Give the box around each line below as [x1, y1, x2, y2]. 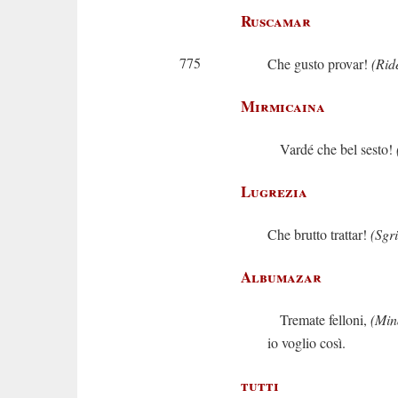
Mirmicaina [241, 95, 325, 117]
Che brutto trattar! [267, 225, 370, 243]
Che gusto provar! [267, 54, 371, 73]
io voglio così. [267, 333, 346, 352]
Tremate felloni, [267, 310, 370, 329]
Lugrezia [241, 180, 307, 203]
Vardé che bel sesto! [267, 139, 396, 158]
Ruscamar [241, 10, 311, 32]
